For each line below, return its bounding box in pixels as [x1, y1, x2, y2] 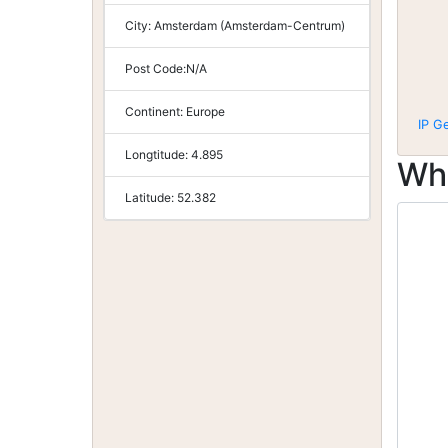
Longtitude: [125, 147, 191, 162]
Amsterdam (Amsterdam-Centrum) [154, 18, 345, 33]
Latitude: [125, 190, 177, 205]
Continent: [125, 104, 186, 119]
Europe [186, 104, 225, 119]
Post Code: [125, 61, 186, 76]
